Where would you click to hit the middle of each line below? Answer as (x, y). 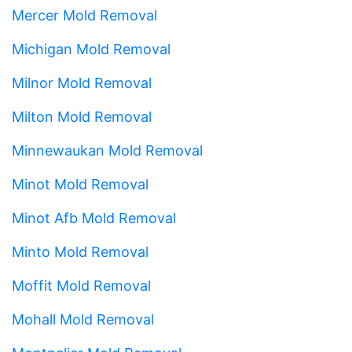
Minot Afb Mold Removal (94, 218)
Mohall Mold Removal (83, 319)
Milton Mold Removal (82, 116)
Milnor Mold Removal (82, 82)
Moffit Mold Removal (81, 285)
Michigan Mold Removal (91, 49)
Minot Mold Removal (80, 184)
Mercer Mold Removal (84, 15)
